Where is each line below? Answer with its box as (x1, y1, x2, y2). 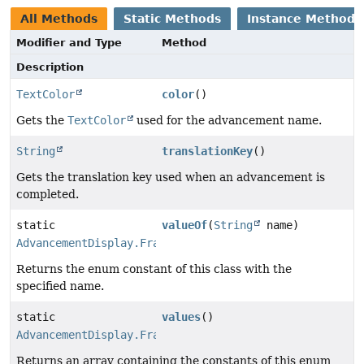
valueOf (162, 218, 208, 232)
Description (16, 60, 84, 73)
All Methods (20, 11, 97, 25)
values (162, 310, 201, 323)
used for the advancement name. (133, 113, 322, 127)
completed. (16, 187, 79, 201)
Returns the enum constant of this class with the (16, 262, 292, 275)
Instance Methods (247, 11, 362, 25)
